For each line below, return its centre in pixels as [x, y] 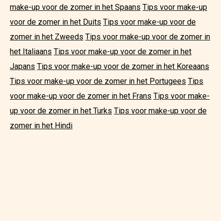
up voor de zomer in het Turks [61, 111]
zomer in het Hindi [41, 126]
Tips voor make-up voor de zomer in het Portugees [98, 81]
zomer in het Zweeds [47, 37]
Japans [22, 66]
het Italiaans [31, 52]
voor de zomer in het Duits [55, 22]
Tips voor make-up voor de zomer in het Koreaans [123, 66]
